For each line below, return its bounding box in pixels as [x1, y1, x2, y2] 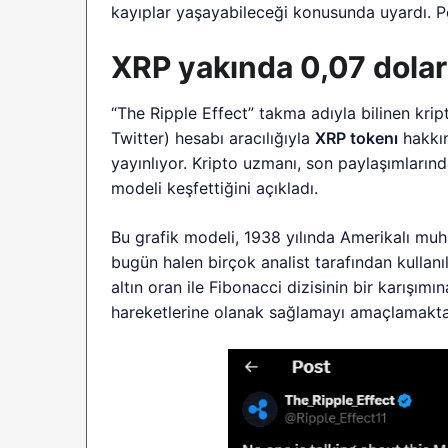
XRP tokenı [315, 128, 399, 149]
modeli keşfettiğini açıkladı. [111, 178, 319, 199]
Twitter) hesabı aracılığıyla [111, 128, 316, 149]
